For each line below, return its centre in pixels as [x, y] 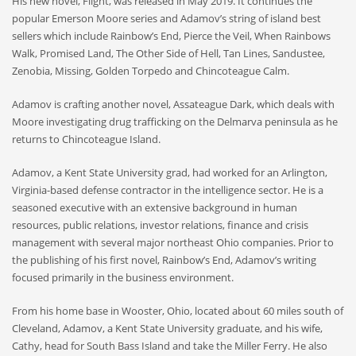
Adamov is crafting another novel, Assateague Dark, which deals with [173, 104]
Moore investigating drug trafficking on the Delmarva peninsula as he [175, 121]
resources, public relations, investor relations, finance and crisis [160, 224]
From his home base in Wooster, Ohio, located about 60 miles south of [178, 310]
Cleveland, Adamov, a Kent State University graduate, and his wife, [167, 328]
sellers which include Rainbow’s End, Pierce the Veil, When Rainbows [171, 35]
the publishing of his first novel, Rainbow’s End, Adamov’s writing [164, 259]
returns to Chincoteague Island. [86, 139]
